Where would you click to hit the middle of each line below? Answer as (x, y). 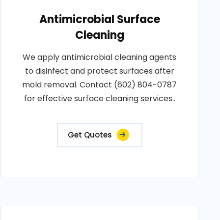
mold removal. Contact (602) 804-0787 (100, 85)
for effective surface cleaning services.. (99, 98)
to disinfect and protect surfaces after (99, 71)
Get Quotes (90, 135)
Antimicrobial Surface (99, 19)
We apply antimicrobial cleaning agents (100, 57)
